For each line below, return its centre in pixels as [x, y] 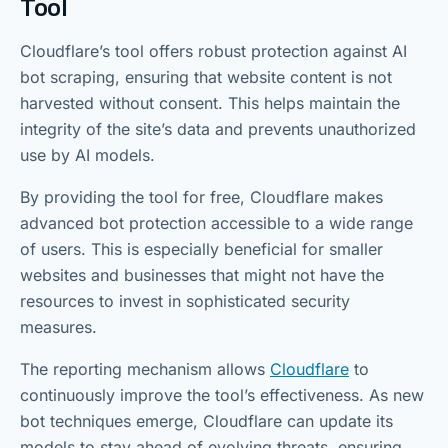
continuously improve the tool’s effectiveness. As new [222, 394]
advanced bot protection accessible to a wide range [216, 222]
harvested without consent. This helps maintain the [210, 102]
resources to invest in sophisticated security [185, 300]
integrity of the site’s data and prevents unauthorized [218, 128]
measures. [58, 326]
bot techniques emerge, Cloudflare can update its [206, 420]
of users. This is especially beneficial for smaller [201, 248]
